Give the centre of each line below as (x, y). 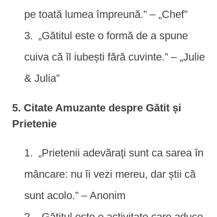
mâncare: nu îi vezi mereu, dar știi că (110, 174)
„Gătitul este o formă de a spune (113, 35)
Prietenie (34, 124)
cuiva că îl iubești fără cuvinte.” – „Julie (115, 57)
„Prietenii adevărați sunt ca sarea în (121, 153)
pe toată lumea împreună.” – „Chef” (106, 14)
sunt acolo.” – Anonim (75, 195)
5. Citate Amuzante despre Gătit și (97, 108)
